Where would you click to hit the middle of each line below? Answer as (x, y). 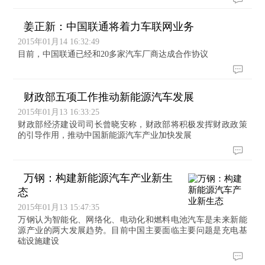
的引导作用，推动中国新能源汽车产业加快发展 (105, 135)
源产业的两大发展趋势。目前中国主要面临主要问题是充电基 (132, 230)
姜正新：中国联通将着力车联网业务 (108, 27)
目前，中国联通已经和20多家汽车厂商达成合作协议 (113, 54)
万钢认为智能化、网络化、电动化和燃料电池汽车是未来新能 (132, 220)
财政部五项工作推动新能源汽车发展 (108, 97)
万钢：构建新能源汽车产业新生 (97, 178)
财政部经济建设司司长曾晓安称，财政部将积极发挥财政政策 (132, 125)
